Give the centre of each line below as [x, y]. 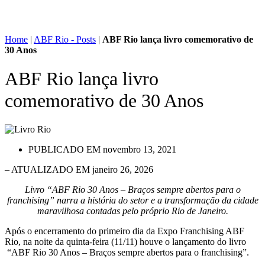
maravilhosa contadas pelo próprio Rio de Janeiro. [132, 211]
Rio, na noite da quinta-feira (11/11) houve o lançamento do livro [125, 242]
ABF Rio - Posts [65, 39]
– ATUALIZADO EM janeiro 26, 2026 [79, 170]
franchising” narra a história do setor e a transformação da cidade [132, 201]
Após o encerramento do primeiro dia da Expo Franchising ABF [125, 231]
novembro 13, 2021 [140, 150]
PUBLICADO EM [64, 150]
